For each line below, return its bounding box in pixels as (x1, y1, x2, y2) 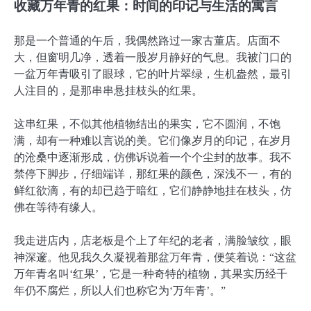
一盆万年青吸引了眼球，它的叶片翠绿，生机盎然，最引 (14, 68, 292, 81)
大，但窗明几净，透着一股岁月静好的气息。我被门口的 (14, 51, 292, 64)
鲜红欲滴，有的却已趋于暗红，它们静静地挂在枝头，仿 (14, 185, 292, 197)
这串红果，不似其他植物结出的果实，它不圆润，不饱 (14, 118, 280, 131)
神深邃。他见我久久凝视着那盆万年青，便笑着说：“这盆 (14, 251, 296, 264)
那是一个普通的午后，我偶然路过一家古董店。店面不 (14, 35, 280, 47)
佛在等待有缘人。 (14, 201, 103, 214)
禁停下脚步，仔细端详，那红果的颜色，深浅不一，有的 (14, 168, 292, 180)
